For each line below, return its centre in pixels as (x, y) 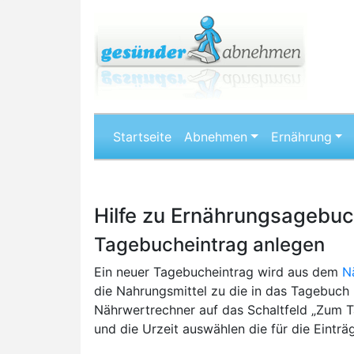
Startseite (142, 137)
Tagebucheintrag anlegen (209, 245)
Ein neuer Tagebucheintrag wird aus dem (218, 272)
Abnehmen (216, 137)
